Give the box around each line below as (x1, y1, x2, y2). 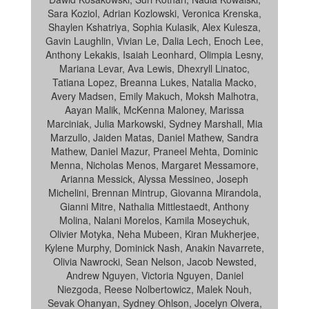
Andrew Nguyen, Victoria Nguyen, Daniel (66, 268, 243, 282)
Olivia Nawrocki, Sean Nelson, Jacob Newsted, (52, 255, 257, 268)
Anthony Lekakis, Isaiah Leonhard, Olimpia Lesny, (46, 48, 263, 61)
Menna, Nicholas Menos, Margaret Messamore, (50, 158, 259, 172)
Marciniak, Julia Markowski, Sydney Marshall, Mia (46, 117, 263, 130)
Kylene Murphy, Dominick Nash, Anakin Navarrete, (45, 241, 264, 255)
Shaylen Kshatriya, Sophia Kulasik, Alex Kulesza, (48, 20, 261, 34)
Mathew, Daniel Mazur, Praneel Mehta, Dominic (51, 144, 258, 158)
